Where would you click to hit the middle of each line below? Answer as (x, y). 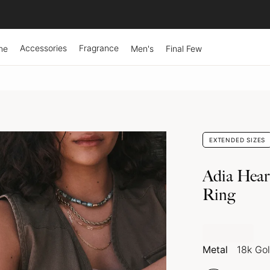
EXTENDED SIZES (237, 140)
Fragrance (99, 48)
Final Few (184, 48)
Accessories (43, 48)
